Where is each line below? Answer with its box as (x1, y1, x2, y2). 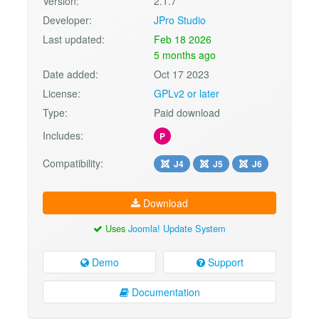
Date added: (43, 66, 98, 81)
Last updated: (43, 31, 105, 46)
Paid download (154, 105, 221, 120)
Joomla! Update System (128, 221, 226, 235)
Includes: (43, 127, 83, 142)
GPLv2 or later (154, 85, 220, 100)
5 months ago (154, 47, 216, 62)
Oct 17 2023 (154, 66, 210, 81)
